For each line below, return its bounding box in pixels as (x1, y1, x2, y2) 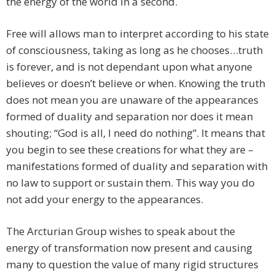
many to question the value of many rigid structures (6, 257, 258, 272)
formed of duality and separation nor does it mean (6, 109, 253, 124)
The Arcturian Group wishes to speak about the (6, 224, 235, 239)
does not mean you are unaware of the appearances (6, 93, 258, 107)
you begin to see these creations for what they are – (6, 142, 254, 157)
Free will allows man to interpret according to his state (6, 26, 269, 41)
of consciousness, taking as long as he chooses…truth (6, 43, 263, 58)
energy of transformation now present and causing (6, 241, 252, 255)
